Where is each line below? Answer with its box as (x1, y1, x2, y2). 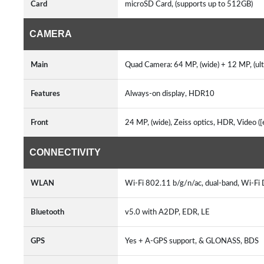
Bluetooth (31, 208, 64, 216)
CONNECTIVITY (29, 147, 101, 157)
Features (31, 90, 60, 98)
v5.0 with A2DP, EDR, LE (125, 208, 213, 216)
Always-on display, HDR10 (125, 90, 218, 98)
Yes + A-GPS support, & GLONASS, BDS (125, 237, 262, 245)
